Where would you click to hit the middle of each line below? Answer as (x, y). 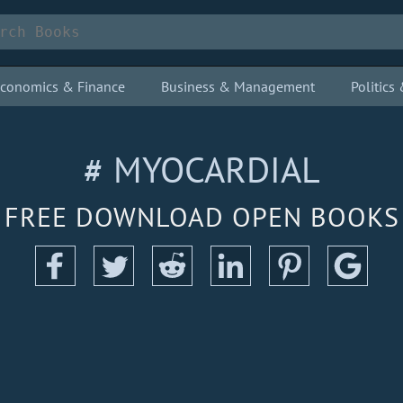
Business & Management (238, 86)
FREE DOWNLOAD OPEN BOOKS (201, 216)
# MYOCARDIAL (201, 169)
